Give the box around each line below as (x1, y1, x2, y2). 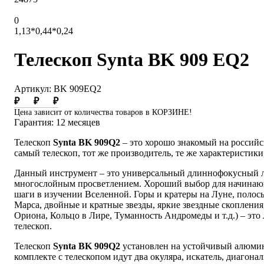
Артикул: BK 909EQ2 (14, 83, 101, 94)
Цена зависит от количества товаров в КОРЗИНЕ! (14, 107, 192, 117)
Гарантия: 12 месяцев (14, 117, 100, 127)
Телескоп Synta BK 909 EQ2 (14, 49, 249, 71)
